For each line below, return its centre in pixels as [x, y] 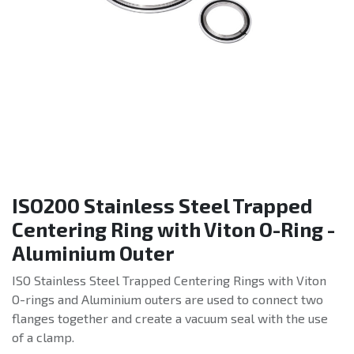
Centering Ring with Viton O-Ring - [173, 230]
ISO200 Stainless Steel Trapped [162, 206]
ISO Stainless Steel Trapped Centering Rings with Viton [169, 281]
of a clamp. [43, 337]
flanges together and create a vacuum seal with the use [170, 318]
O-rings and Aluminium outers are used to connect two [168, 299]
